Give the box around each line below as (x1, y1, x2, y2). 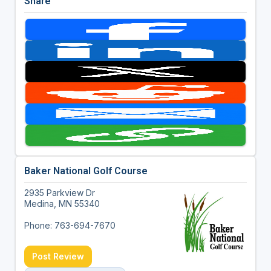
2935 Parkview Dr (24, 188, 95, 198)
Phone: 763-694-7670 (24, 220, 116, 231)
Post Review (31, 251, 84, 262)
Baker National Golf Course (24, 165, 148, 177)
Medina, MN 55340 (24, 198, 100, 209)
